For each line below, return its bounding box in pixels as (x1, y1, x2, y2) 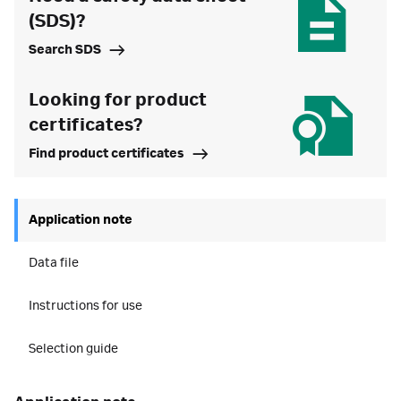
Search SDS (29, 43, 101, 57)
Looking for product (29, 90, 207, 110)
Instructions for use (29, 299, 142, 313)
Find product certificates (29, 147, 184, 161)
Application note (29, 213, 132, 227)
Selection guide (29, 342, 118, 356)
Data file (29, 256, 79, 270)
